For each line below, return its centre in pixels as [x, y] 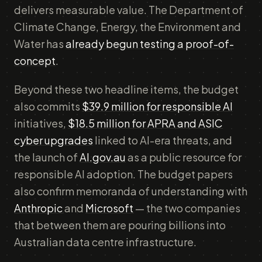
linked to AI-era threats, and [163, 140]
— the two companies [187, 208]
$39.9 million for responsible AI [157, 106]
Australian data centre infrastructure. [105, 242]
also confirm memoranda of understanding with [131, 191]
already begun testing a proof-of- [150, 44]
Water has [40, 44]
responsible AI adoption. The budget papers [123, 174]
